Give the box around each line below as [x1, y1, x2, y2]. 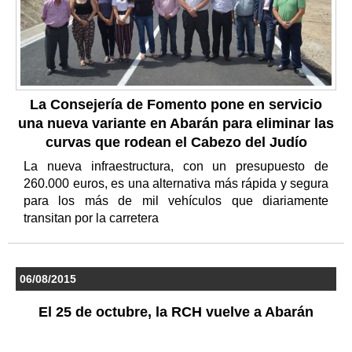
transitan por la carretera [24, 211, 162, 225]
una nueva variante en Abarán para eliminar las [18, 115, 334, 131]
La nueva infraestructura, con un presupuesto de [24, 159, 328, 173]
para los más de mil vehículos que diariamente [24, 193, 328, 207]
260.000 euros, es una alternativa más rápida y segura [24, 176, 328, 190]
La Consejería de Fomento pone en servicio [30, 96, 322, 112]
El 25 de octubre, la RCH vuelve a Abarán [38, 303, 313, 320]
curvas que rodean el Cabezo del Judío [45, 134, 307, 150]
